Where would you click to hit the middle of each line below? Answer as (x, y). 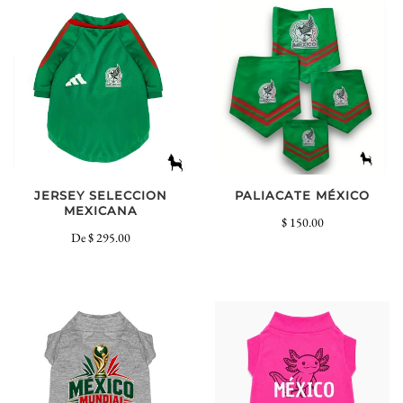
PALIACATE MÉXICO (302, 196)
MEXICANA (101, 211)
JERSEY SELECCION (101, 196)
